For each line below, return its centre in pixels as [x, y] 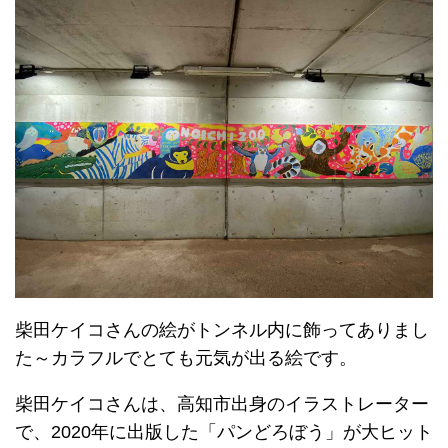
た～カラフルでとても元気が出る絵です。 [186, 357]
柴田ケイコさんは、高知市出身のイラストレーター [222, 403]
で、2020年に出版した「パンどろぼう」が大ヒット [224, 431]
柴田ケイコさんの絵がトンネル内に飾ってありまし [222, 329]
